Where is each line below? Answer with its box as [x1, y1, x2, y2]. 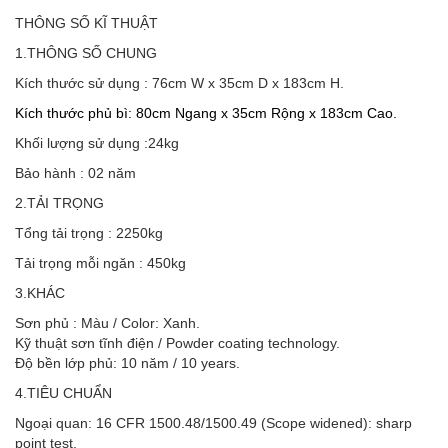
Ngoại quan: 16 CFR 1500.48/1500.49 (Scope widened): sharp [15, 415, 412, 432]
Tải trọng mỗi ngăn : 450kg [15, 255, 186, 272]
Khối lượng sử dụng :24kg [15, 135, 179, 152]
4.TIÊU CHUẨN [15, 385, 112, 402]
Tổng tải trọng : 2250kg [15, 225, 163, 242]
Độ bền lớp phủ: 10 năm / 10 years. [15, 355, 240, 372]
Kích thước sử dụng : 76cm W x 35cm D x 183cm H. [15, 75, 344, 92]
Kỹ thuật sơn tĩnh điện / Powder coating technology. [15, 335, 340, 352]
